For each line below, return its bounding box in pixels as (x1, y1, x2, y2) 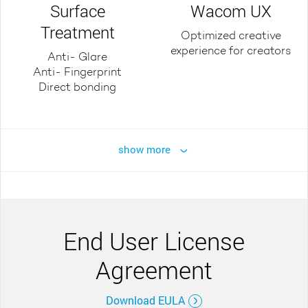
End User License (63, 224, 245, 256)
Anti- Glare (47, 52, 107, 63)
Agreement (96, 253, 212, 285)
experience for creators (170, 45, 291, 57)
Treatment (40, 21, 115, 43)
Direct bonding (38, 82, 116, 93)
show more (118, 142, 170, 156)
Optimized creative (180, 30, 281, 42)
